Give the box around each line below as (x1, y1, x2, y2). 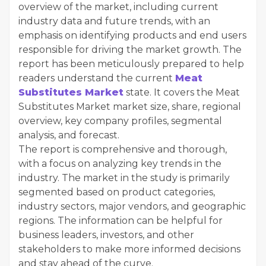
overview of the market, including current (18, 1, 218, 12)
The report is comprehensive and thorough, (18, 144, 227, 155)
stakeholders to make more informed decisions (18, 243, 240, 255)
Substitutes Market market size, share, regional (18, 101, 241, 112)
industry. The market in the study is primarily (18, 172, 230, 183)
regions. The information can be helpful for (18, 215, 223, 226)
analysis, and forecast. (18, 129, 119, 141)
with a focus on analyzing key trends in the (18, 158, 221, 169)
